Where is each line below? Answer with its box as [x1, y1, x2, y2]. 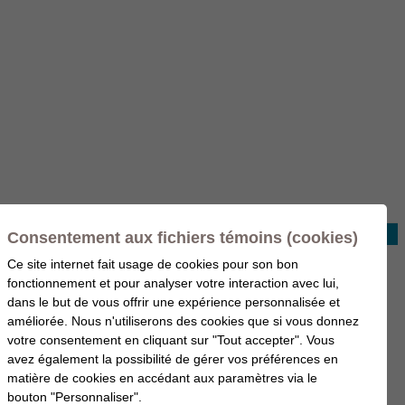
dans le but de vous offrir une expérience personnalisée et [7, 295, 340, 309]
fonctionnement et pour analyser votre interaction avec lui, [7, 276, 339, 290]
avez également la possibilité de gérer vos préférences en [7, 352, 338, 366]
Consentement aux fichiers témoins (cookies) [7, 229, 358, 247]
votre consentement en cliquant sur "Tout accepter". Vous [7, 333, 334, 347]
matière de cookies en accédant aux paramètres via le [7, 371, 317, 385]
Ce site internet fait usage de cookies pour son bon [7, 257, 298, 271]
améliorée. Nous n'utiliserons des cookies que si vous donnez [7, 314, 359, 328]
